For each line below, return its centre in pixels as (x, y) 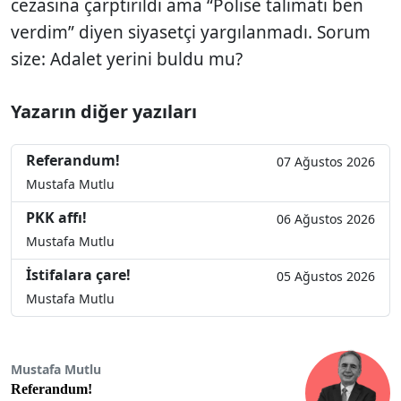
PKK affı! (56, 217)
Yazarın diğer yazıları (104, 111)
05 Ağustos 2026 (326, 276)
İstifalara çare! (78, 274)
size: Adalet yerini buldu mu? (127, 59)
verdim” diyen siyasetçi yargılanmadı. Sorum (191, 32)
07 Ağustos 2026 (326, 161)
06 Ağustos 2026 (326, 218)
